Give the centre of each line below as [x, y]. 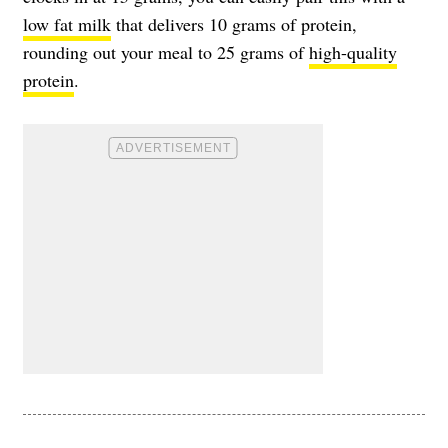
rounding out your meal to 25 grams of [166, 52]
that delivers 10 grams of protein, [234, 24]
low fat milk [67, 24]
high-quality [353, 52]
